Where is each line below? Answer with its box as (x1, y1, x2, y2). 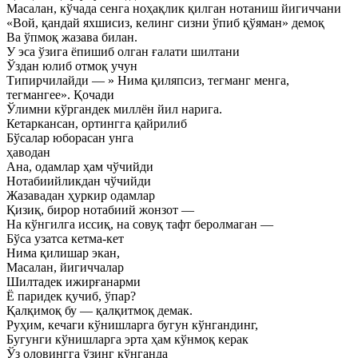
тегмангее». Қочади (6, 88, 114, 101)
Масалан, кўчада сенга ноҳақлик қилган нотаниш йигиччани (6, 2, 341, 15)
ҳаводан (6, 145, 50, 159)
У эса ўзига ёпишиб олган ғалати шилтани (6, 45, 240, 58)
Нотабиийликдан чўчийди (6, 174, 151, 188)
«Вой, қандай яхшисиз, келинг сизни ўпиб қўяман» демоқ (6, 16, 324, 30)
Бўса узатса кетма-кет (6, 232, 124, 245)
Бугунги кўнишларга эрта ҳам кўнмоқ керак (6, 332, 249, 346)
